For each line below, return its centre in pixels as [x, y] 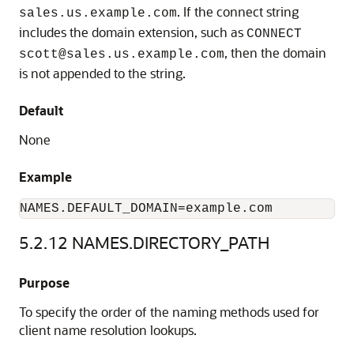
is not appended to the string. [102, 73]
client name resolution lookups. [108, 330]
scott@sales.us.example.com [122, 55]
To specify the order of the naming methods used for [169, 312]
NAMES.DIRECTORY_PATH [171, 242]
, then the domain [275, 53]
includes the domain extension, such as [133, 32]
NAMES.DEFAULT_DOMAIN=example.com [146, 209]
